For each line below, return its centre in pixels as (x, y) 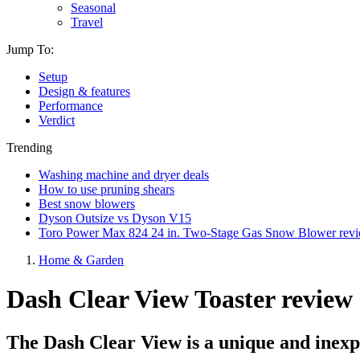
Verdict (57, 120)
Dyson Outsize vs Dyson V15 (115, 218)
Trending (29, 147)
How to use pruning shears (106, 189)
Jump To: (30, 49)
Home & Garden (81, 260)
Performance (71, 106)
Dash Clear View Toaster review (180, 299)
